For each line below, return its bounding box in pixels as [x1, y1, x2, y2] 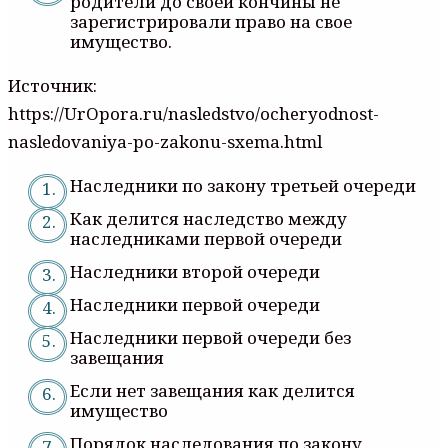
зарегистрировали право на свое [70, 9, 352, 33]
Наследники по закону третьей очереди [70, 173, 416, 197]
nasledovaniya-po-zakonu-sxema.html [8, 129, 322, 153]
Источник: [8, 73, 97, 97]
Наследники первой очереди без [70, 325, 351, 349]
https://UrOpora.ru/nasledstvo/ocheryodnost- [8, 101, 379, 125]
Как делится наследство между [70, 206, 347, 230]
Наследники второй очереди [70, 259, 320, 283]
